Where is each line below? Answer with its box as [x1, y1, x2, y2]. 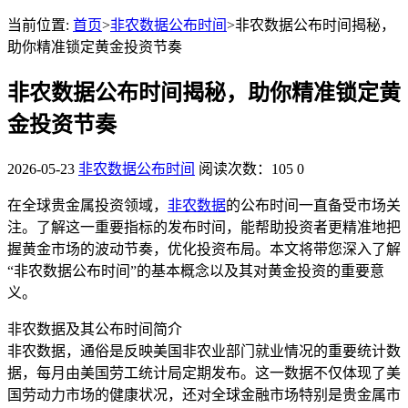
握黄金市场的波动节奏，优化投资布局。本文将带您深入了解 [7, 240, 401, 257]
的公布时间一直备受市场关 [226, 197, 401, 213]
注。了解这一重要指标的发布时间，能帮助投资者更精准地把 [7, 219, 401, 235]
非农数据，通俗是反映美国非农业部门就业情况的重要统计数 [7, 342, 401, 359]
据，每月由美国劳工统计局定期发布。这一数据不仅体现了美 [7, 364, 401, 381]
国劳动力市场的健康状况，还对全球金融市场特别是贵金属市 [7, 386, 401, 403]
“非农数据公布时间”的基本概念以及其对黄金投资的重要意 [7, 262, 384, 279]
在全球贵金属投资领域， [7, 197, 168, 213]
